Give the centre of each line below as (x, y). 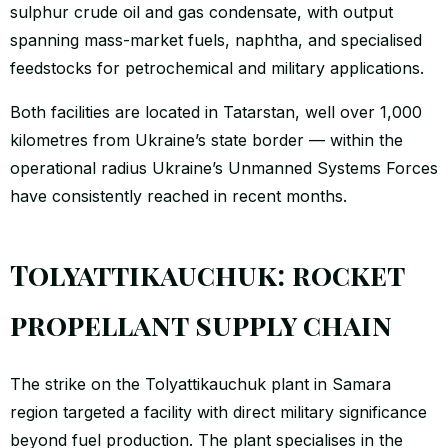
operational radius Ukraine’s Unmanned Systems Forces (224, 167)
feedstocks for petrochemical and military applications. (217, 67)
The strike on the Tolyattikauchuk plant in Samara (200, 383)
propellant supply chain (201, 324)
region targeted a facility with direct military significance (218, 411)
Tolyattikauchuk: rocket (207, 274)
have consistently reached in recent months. (178, 195)
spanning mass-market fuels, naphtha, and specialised (216, 39)
